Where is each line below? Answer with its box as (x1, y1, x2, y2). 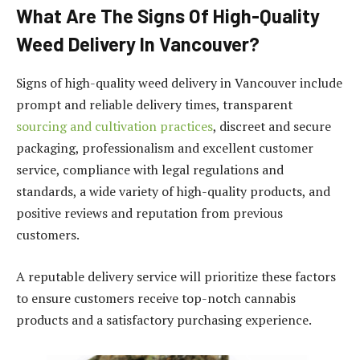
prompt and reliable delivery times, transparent (16, 95, 292, 113)
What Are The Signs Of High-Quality (16, 4, 320, 28)
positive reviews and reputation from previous (16, 203, 283, 222)
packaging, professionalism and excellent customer (16, 138, 313, 157)
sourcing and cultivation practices (16, 117, 213, 135)
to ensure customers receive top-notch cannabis (16, 288, 296, 307)
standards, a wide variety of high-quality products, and (16, 182, 330, 200)
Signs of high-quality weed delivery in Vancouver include (16, 73, 342, 92)
